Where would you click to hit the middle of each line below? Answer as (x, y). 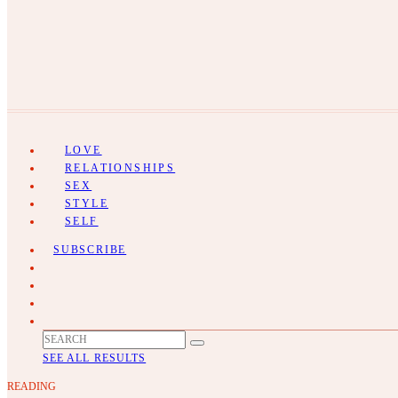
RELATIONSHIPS (120, 168)
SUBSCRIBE (90, 250)
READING (32, 386)
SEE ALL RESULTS (95, 358)
